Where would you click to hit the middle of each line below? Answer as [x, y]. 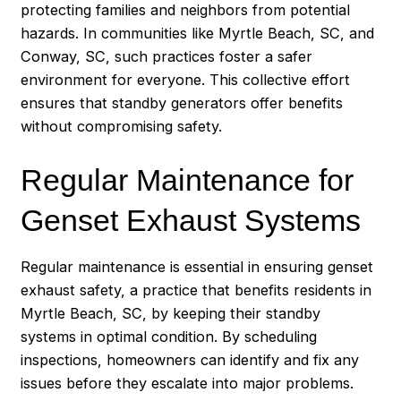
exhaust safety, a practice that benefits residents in [196, 290]
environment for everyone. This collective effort [186, 80]
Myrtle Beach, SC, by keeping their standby [171, 314]
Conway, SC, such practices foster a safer [167, 57]
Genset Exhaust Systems [191, 221]
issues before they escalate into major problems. [188, 384]
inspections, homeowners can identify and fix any [190, 360]
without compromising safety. [122, 127]
